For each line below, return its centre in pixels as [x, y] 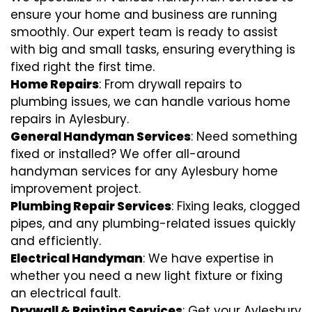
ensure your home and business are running [144, 15]
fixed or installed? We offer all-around [125, 154]
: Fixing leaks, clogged [236, 206]
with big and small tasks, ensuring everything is [153, 49]
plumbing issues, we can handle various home [150, 102]
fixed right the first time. [83, 67]
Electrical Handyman [77, 258]
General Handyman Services [101, 136]
